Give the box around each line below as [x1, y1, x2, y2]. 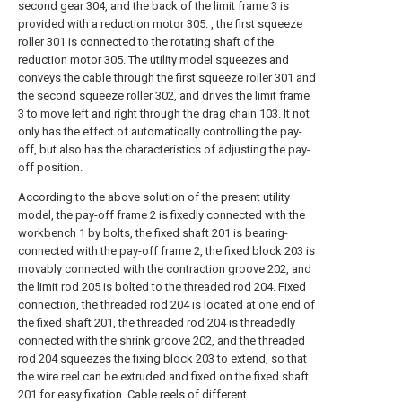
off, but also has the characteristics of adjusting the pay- [18, 143, 310, 156]
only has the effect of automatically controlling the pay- [18, 125, 302, 138]
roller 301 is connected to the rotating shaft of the [18, 35, 274, 48]
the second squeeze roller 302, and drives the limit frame [18, 89, 310, 102]
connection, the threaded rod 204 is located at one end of [18, 298, 315, 311]
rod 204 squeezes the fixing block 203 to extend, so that [18, 352, 307, 365]
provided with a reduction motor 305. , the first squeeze [18, 17, 302, 31]
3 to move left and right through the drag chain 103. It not [18, 107, 310, 120]
